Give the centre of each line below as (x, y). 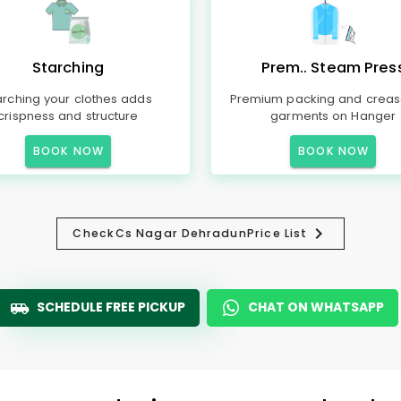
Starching (68, 68)
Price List (277, 233)
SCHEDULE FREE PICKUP (111, 307)
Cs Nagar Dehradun (181, 233)
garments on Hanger (333, 116)
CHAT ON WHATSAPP (316, 307)
